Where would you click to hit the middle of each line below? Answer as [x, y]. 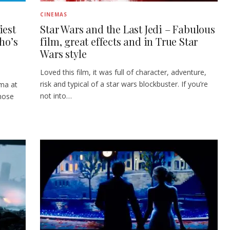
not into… [56, 95]
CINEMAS [54, 14]
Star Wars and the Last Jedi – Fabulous [128, 29]
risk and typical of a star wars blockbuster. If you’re [124, 84]
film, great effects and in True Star [119, 41]
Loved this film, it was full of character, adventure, [123, 72]
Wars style [63, 53]
